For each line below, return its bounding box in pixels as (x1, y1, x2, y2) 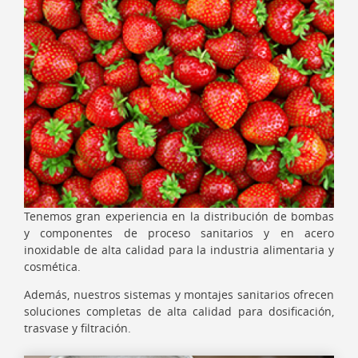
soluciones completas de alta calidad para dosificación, (24, 303, 334, 319)
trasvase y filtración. (24, 320, 131, 336)
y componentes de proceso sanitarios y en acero (24, 225, 334, 241)
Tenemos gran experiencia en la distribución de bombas (24, 208, 334, 224)
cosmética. (24, 258, 81, 274)
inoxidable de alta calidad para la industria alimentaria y (24, 241, 334, 257)
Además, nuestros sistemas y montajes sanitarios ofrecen (24, 286, 334, 302)
